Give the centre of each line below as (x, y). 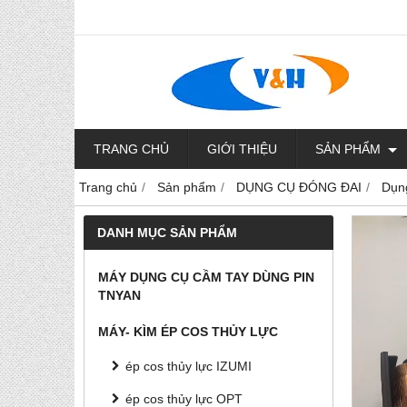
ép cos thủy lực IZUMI (189, 366)
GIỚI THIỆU (242, 149)
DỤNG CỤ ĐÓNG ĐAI (299, 187)
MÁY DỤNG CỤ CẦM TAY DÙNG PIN (206, 277)
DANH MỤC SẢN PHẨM (167, 233)
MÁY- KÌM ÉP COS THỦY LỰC (188, 332)
